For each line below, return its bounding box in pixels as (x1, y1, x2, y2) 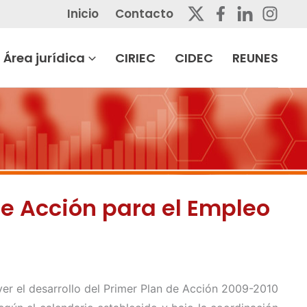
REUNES (232, 49, 278, 66)
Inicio (67, 5, 99, 22)
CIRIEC (115, 49, 156, 66)
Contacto (115, 5, 173, 22)
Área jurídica (3, 49, 86, 66)
